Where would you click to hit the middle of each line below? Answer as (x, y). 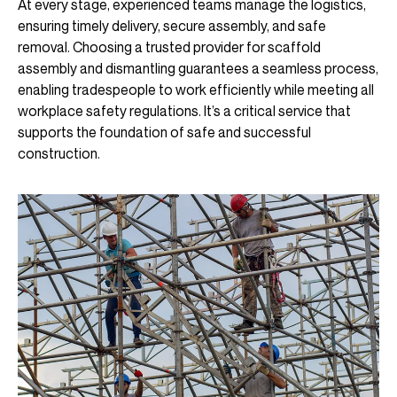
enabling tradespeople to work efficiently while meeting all (196, 90)
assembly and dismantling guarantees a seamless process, (198, 69)
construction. (59, 154)
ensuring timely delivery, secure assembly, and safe (172, 26)
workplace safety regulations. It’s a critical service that (184, 111)
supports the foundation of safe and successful (164, 132)
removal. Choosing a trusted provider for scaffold (169, 47)
